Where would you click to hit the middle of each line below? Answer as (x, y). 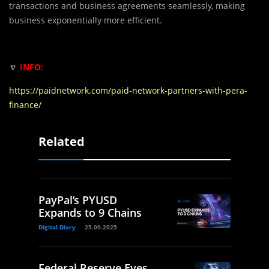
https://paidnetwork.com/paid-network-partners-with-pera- (128, 91)
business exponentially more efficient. (86, 20)
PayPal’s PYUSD (78, 200)
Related (62, 142)
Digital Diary (57, 227)
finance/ (25, 105)
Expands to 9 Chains (90, 213)
